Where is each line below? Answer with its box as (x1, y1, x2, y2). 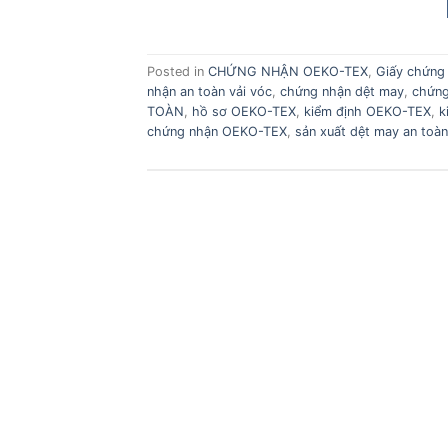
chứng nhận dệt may (280, 83, 404, 99)
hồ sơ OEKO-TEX (192, 103, 296, 119)
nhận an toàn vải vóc (147, 83, 272, 99)
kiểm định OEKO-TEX (304, 103, 431, 119)
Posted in (147, 63, 208, 79)
